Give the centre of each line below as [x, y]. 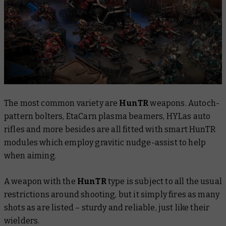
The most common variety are [62, 103]
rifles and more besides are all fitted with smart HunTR [110, 130]
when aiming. [31, 156]
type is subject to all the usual [165, 182]
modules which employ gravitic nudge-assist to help [105, 143]
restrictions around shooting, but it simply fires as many [112, 195]
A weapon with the [41, 182]
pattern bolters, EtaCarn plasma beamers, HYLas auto [107, 117]
